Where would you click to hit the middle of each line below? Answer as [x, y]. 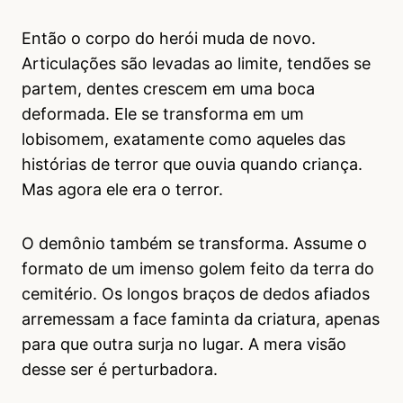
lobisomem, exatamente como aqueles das [184, 139]
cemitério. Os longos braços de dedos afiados [196, 293]
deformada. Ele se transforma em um [163, 113]
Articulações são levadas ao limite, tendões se [196, 63]
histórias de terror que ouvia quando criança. [192, 164]
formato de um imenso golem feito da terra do [198, 268]
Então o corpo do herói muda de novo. [169, 38]
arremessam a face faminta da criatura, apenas [201, 318]
